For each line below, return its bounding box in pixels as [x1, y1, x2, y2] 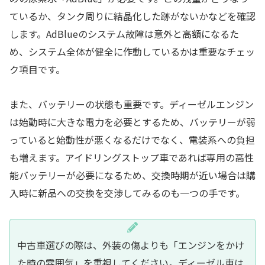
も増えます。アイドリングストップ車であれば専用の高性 [9, 150, 254, 165]
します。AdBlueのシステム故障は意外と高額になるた [9, 27, 239, 41]
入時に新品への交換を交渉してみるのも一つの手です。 [9, 186, 245, 201]
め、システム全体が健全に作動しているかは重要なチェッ [9, 44, 255, 59]
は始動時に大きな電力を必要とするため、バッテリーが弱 [9, 115, 256, 130]
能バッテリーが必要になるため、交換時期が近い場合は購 [9, 168, 256, 183]
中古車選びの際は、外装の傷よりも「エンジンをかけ [17, 238, 244, 253]
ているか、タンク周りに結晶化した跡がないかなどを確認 [9, 9, 256, 24]
